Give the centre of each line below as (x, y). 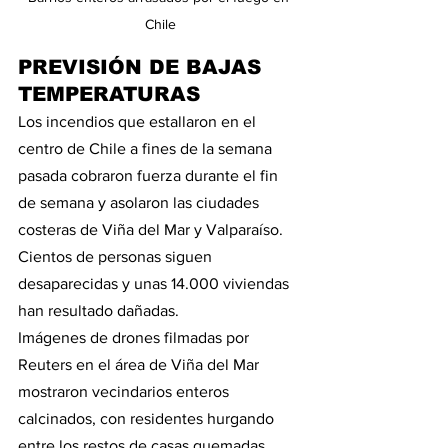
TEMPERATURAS (109, 94)
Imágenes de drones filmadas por (135, 338)
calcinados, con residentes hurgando (148, 419)
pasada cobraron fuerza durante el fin (150, 176)
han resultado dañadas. (98, 311)
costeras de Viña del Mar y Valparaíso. (152, 230)
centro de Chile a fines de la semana (147, 149)
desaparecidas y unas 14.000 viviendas (155, 284)
